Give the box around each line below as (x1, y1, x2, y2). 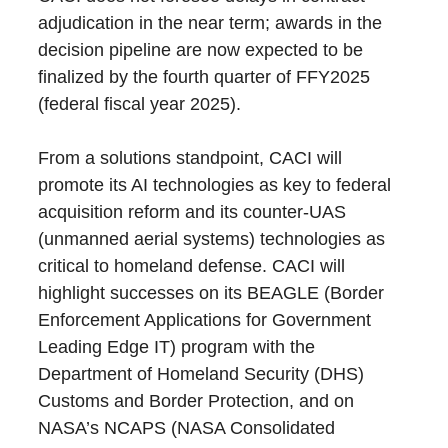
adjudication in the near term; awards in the (38, 13, 383, 34)
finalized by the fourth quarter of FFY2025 (38, 67, 371, 88)
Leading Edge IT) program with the (38, 337, 316, 358)
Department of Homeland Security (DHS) (38, 364, 365, 385)
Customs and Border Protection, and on (38, 391, 355, 412)
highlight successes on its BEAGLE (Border (38, 283, 385, 304)
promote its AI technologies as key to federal (38, 175, 392, 196)
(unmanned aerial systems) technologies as (38, 229, 386, 250)
